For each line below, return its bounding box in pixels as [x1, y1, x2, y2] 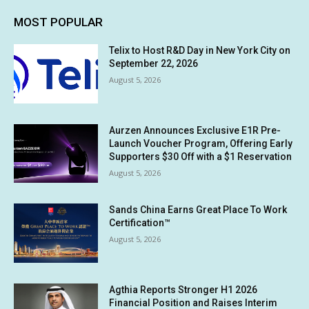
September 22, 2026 [109, 58, 199, 70]
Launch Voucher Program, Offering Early [109, 137, 293, 149]
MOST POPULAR [14, 15, 103, 30]
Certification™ [109, 217, 171, 229]
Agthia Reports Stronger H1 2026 [109, 284, 258, 296]
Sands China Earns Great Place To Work [109, 204, 288, 216]
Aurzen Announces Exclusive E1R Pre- [109, 124, 281, 136]
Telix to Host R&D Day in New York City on [109, 45, 291, 57]
